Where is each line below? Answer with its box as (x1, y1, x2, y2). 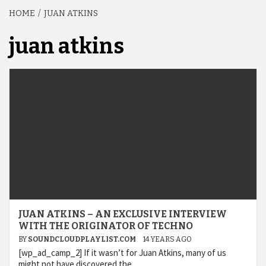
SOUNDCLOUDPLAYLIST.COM (28, 235, 137, 243)
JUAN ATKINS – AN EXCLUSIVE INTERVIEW (18, 208, 227, 220)
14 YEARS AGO (143, 235, 192, 243)
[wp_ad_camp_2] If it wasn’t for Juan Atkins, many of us (18, 247, 226, 258)
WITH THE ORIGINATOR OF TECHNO (18, 220, 193, 232)
